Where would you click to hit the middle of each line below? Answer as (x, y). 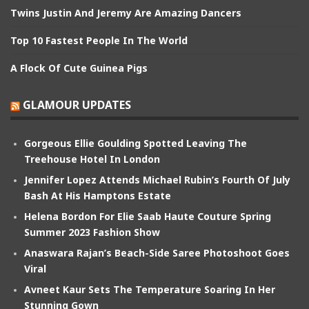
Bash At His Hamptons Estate (98, 195)
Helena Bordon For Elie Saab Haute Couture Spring (148, 216)
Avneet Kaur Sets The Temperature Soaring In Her (150, 289)
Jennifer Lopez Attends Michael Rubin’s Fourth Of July (157, 179)
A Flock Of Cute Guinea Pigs (79, 68)
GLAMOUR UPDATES (77, 104)
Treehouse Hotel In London (92, 159)
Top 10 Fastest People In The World (99, 40)
